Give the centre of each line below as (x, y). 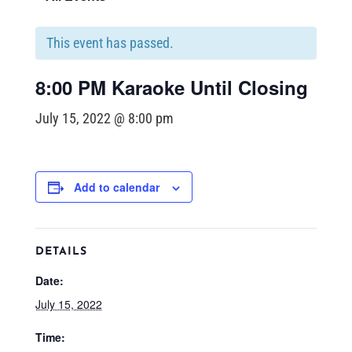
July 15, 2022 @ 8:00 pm (104, 118)
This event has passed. (110, 43)
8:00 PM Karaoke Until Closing (171, 87)
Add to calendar (116, 187)
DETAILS (61, 252)
